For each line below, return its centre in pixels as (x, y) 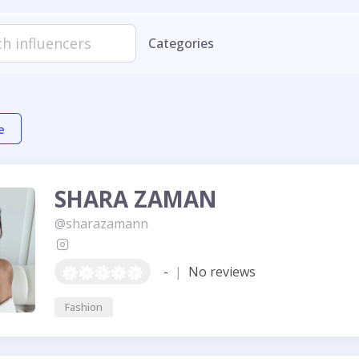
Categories (181, 43)
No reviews (220, 271)
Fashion (83, 307)
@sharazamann (101, 223)
